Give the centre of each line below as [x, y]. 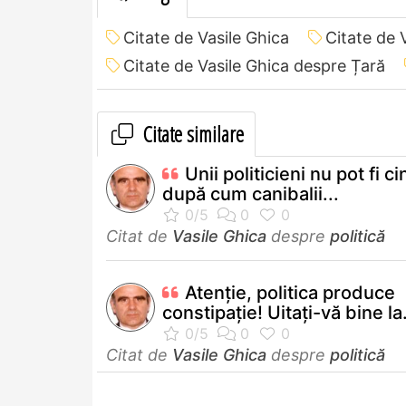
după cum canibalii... [251, 193]
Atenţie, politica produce [290, 292]
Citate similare [191, 133]
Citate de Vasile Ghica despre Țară [254, 65]
